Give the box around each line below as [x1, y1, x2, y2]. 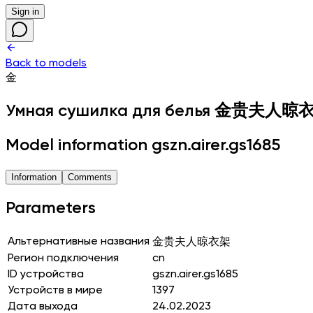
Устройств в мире [8, 284, 103, 296]
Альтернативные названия [8, 235, 150, 247]
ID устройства [8, 268, 84, 280]
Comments [68, 171, 112, 182]
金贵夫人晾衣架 [152, 236, 231, 248]
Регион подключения [8, 252, 119, 264]
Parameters [6, 199, 96, 217]
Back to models [6, 58, 87, 69]
